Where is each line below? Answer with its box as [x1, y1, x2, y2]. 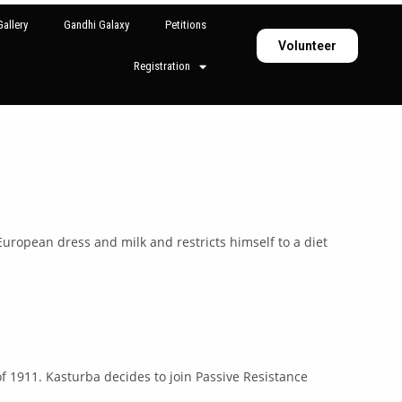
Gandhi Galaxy [64, 18, 130, 31]
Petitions [165, 18, 207, 31]
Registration [134, 59, 191, 73]
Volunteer [278, 39, 337, 53]
